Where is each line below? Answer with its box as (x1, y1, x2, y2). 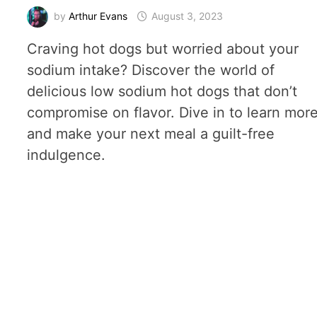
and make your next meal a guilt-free (27, 125, 275, 142)
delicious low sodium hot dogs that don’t (27, 82, 298, 100)
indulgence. (27, 146, 106, 163)
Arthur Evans (69, 9, 128, 22)
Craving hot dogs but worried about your (27, 40, 299, 57)
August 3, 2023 (151, 9, 224, 22)
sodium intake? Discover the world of (27, 61, 275, 79)
